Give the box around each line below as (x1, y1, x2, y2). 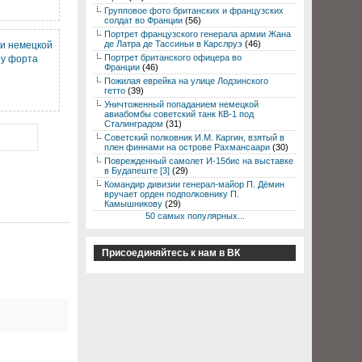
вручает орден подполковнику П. (104, 189, 239, 199)
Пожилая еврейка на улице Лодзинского (104, 76, 268, 86)
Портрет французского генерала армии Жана (104, 29, 291, 39)
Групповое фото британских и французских (104, 6, 284, 15)
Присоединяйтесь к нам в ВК (102, 247, 240, 259)
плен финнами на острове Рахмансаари (104, 142, 270, 152)
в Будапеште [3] (104, 166, 170, 175)
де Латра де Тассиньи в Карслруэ (104, 39, 242, 48)
